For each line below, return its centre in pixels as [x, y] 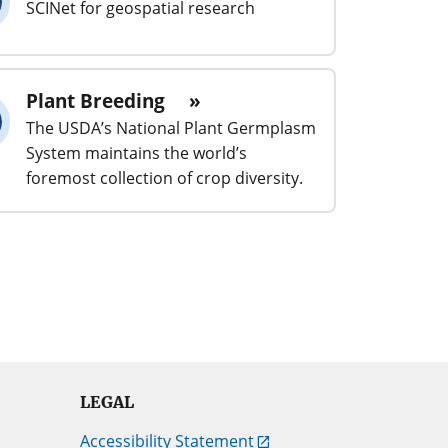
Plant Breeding [95, 100]
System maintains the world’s [136, 152]
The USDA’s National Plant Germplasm [171, 127]
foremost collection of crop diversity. [164, 177]
